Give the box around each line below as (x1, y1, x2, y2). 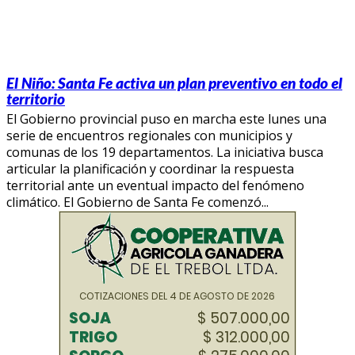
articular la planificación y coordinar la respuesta (6, 159, 294, 177)
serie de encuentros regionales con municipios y (6, 126, 292, 144)
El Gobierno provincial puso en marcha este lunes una (6, 109, 326, 128)
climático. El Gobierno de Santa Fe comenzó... (6, 193, 269, 211)
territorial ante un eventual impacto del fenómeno (6, 176, 304, 194)
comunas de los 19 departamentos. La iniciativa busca (6, 143, 323, 161)
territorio (6, 89, 65, 108)
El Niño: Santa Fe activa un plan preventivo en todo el (6, 73, 342, 92)
